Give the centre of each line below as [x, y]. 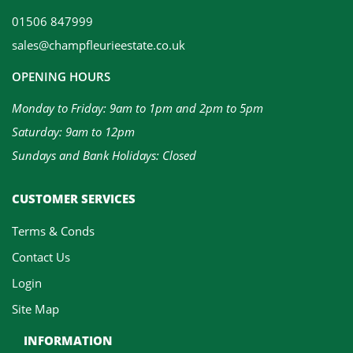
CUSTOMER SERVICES [74, 198]
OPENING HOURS [61, 76]
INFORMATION [68, 340]
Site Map [35, 308]
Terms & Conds [53, 230]
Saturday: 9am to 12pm [73, 131]
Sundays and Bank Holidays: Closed [104, 155]
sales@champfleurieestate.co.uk [98, 45]
